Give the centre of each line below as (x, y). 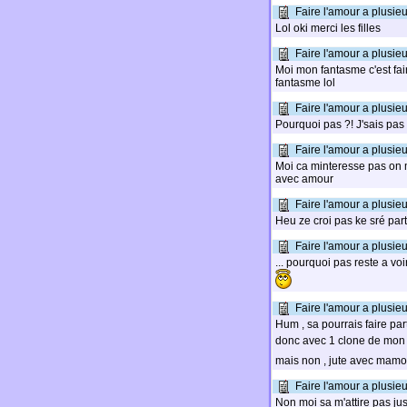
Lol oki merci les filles (328, 28)
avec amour (304, 179)
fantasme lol (305, 83)
